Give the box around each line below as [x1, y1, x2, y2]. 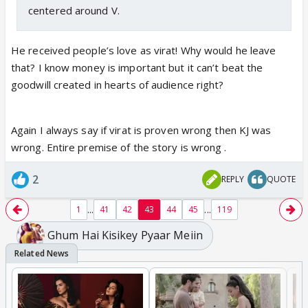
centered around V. [28, 3, 120, 17]
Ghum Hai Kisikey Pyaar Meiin [47, 228, 203, 243]
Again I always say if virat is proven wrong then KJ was [11, 122, 272, 137]
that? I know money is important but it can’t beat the [11, 60, 263, 74]
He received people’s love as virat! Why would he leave [11, 43, 276, 57]
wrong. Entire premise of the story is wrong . [11, 140, 227, 154]
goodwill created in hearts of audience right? [11, 77, 224, 91]
